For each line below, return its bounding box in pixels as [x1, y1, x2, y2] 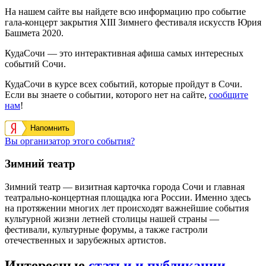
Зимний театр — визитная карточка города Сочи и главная [5, 182, 245, 192]
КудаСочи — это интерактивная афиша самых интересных [5, 47, 243, 58]
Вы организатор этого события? [5, 135, 135, 146]
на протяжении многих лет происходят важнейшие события [5, 203, 249, 214]
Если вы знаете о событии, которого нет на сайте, [5, 89, 209, 100]
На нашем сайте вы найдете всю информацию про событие [5, 6, 246, 17]
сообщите [209, 89, 248, 100]
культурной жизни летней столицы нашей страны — [5, 214, 219, 224]
